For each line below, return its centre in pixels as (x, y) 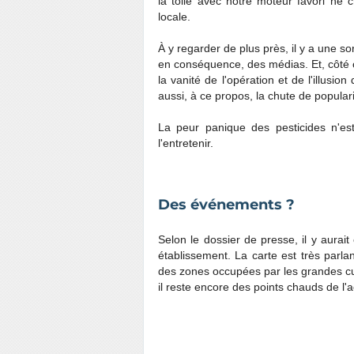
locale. (174, 17)
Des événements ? (226, 205)
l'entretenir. (186, 143)
